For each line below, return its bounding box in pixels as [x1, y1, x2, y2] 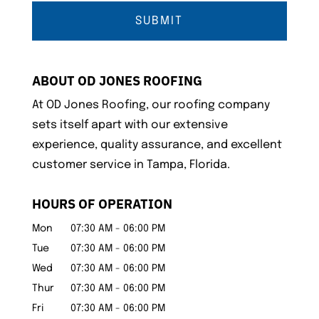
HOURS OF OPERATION [31, 195, 172, 212]
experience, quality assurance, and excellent [31, 138, 282, 151]
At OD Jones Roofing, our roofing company [31, 98, 270, 111]
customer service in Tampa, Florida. [31, 158, 230, 171]
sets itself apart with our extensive [31, 118, 228, 131]
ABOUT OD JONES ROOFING [31, 72, 202, 89]
